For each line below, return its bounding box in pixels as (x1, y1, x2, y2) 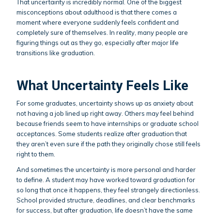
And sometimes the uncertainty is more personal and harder (16, 166, 196, 174)
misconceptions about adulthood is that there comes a (16, 8, 177, 16)
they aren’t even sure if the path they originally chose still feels (16, 140, 201, 148)
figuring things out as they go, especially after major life (16, 39, 179, 47)
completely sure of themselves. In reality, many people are (16, 29, 188, 37)
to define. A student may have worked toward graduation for (16, 176, 195, 184)
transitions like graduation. (16, 49, 95, 57)
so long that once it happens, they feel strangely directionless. (16, 186, 200, 194)
